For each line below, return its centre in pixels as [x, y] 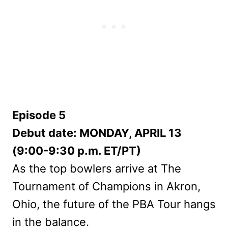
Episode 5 [39, 115]
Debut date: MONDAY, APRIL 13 [97, 133]
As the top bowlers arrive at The [97, 168]
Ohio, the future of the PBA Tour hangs [114, 204]
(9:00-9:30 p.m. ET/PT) [77, 150]
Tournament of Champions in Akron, [106, 186]
